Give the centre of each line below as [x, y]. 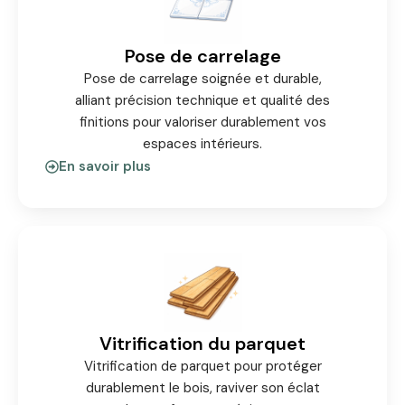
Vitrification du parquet [202, 344]
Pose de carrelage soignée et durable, [202, 79]
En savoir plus [105, 166]
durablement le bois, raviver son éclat [202, 388]
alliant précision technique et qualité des [202, 100]
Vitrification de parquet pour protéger [202, 366]
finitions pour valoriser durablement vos [202, 122]
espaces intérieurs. [202, 144]
